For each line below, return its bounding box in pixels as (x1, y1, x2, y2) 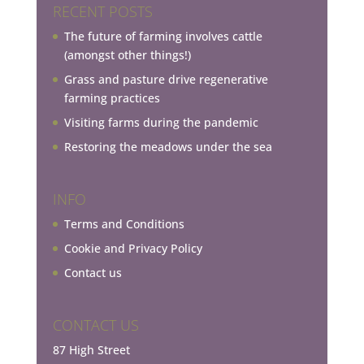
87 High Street (52, 341, 130, 357)
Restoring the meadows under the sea (63, 139, 272, 155)
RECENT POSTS (52, 2, 153, 22)
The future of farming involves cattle (63, 28, 262, 45)
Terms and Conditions (63, 215, 184, 232)
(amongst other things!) (63, 47, 191, 63)
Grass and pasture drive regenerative (63, 71, 268, 88)
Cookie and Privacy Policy (63, 240, 202, 256)
